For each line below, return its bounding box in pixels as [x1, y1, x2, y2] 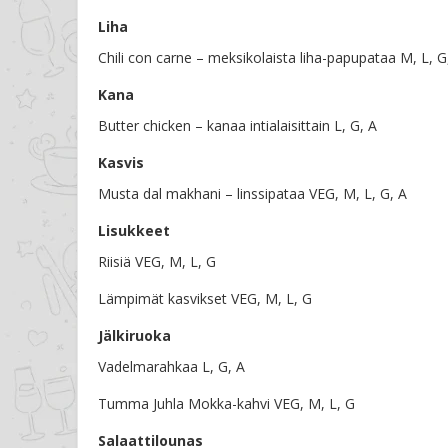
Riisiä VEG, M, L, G [98, 252, 216, 272]
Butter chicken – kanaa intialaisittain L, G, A [98, 116, 377, 136]
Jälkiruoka [98, 326, 171, 346]
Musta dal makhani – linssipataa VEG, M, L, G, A [98, 184, 407, 204]
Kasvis [98, 153, 144, 173]
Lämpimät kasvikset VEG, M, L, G [98, 289, 312, 309]
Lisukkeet [98, 221, 170, 241]
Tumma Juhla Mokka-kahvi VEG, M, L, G [98, 394, 355, 414]
